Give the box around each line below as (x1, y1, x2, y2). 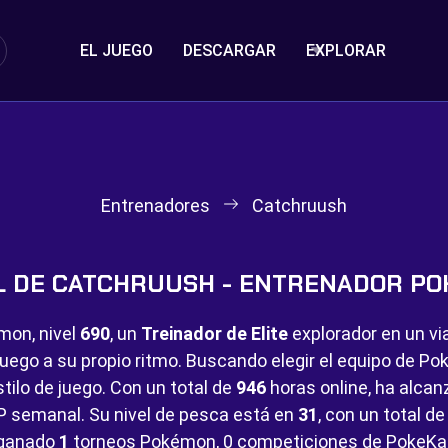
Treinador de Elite (140, 323, 288, 344)
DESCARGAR (182, 41, 276, 60)
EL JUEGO (79, 41, 153, 60)
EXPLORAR (305, 41, 386, 60)
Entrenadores (101, 195, 210, 216)
